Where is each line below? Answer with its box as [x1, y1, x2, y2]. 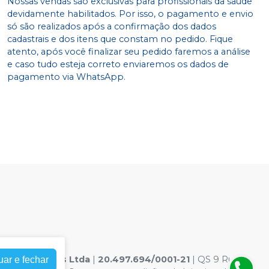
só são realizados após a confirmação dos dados [7, 21, 216, 32]
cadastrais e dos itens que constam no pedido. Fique [7, 34, 233, 45]
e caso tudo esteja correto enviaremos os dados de [7, 59, 229, 70]
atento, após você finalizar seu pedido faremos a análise [7, 46, 250, 58]
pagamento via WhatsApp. [7, 71, 125, 83]
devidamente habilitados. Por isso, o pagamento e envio [7, 8, 253, 20]
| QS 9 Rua [190, 254, 238, 265]
